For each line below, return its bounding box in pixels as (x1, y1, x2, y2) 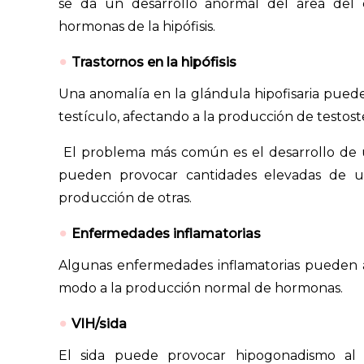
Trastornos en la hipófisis (71, 54, 236, 70)
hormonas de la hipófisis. (58, 18, 215, 34)
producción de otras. (58, 189, 192, 206)
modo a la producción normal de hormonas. (58, 279, 343, 296)
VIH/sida (71, 315, 127, 331)
